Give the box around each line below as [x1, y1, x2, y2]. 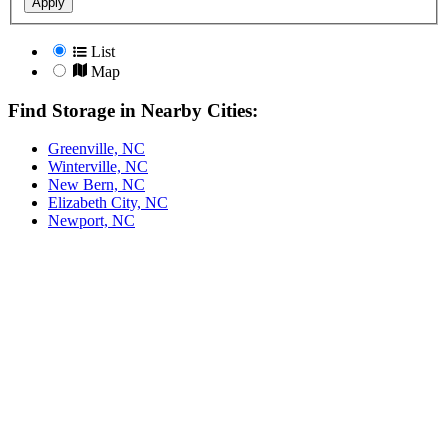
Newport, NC [48, 212, 135, 230]
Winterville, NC [48, 158, 148, 176]
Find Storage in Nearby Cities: [8, 99, 258, 121]
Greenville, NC [48, 140, 145, 158]
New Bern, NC [48, 176, 145, 194]
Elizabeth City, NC [48, 194, 168, 212]
